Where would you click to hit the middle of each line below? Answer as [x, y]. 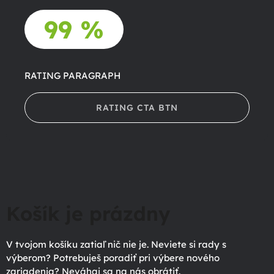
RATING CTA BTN [137, 107]
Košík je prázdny [88, 214]
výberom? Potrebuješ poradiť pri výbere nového [113, 257]
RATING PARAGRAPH [72, 75]
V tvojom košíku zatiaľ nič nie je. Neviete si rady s [116, 244]
